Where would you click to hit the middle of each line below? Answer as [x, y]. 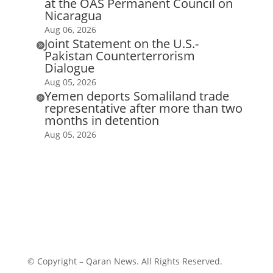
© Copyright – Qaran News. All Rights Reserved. [125, 261]
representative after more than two [143, 108]
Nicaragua [73, 15]
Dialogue [69, 68]
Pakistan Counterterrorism [119, 55]
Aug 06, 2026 [70, 29]
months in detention [101, 120]
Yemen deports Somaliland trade [136, 96]
